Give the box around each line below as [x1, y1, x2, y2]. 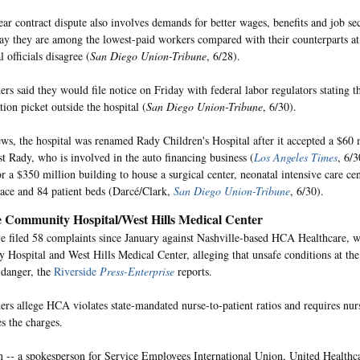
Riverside [54, 264, 100, 279]
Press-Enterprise [100, 264, 174, 279]
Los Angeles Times [254, 149, 337, 165]
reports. [174, 264, 212, 279]
